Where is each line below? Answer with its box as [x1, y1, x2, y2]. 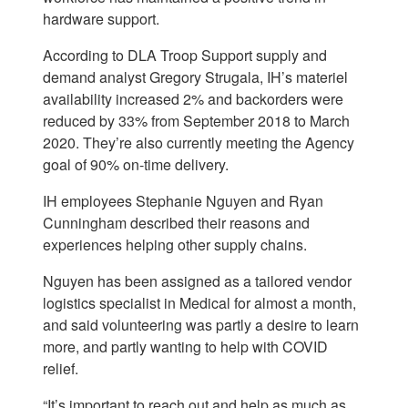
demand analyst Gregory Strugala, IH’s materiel [43, 66, 348, 88]
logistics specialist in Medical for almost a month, [43, 292, 356, 314]
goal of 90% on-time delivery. [43, 154, 229, 176]
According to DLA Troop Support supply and [43, 45, 327, 66]
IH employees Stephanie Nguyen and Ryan [43, 190, 323, 212]
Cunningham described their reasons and [43, 212, 310, 234]
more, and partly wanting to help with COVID [43, 336, 328, 358]
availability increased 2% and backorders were [43, 88, 343, 110]
